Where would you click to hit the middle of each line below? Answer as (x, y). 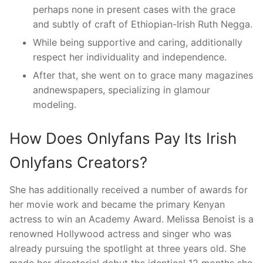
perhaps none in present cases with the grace (134, 9)
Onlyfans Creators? (78, 162)
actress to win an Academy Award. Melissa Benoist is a (131, 219)
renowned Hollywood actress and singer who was (120, 233)
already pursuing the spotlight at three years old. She (128, 248)
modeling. (55, 104)
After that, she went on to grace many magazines (143, 75)
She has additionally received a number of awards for (129, 189)
